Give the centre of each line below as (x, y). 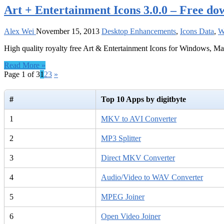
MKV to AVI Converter (139, 119)
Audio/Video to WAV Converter (152, 177)
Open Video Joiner (131, 216)
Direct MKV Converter (138, 158)
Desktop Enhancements (139, 31)
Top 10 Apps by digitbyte (143, 99)
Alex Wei (20, 31)
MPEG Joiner (123, 197)
